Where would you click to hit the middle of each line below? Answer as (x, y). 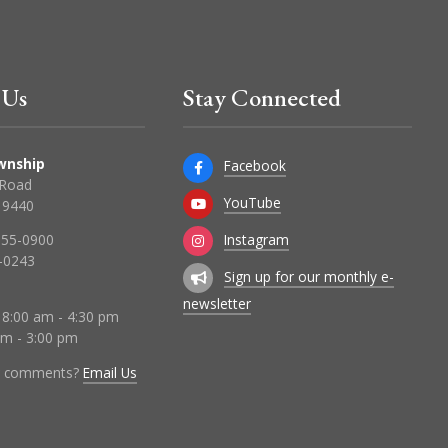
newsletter (217, 304)
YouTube (252, 203)
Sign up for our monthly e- (308, 276)
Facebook (254, 166)
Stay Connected (262, 96)
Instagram (256, 239)
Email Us (109, 372)
